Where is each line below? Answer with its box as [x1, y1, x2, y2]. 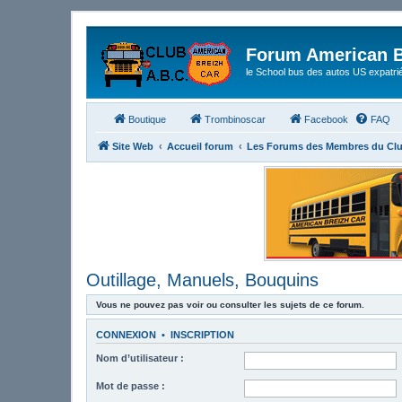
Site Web [112, 140, 153, 152]
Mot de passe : [96, 380, 165, 391]
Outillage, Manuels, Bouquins [86, 269, 319, 290]
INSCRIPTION [170, 328, 234, 340]
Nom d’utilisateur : [96, 353, 184, 363]
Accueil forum [167, 140, 233, 152]
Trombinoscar [205, 113, 266, 125]
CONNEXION [96, 328, 156, 340]
